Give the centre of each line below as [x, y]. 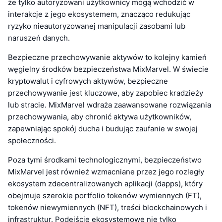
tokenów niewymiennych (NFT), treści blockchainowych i [108, 208]
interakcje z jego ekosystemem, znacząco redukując [99, 14]
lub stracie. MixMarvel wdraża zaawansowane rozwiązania [110, 105]
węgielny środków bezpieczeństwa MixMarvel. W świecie [108, 69]
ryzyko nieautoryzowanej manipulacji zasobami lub [97, 26]
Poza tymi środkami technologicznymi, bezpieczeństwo [105, 160]
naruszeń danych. [39, 38]
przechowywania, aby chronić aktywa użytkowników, [100, 117]
